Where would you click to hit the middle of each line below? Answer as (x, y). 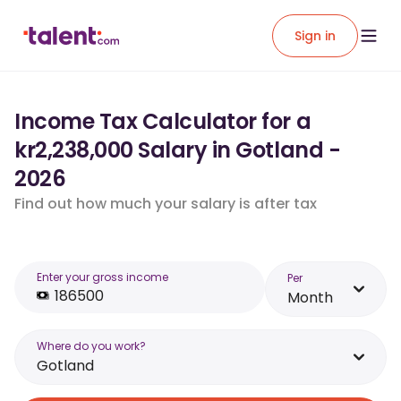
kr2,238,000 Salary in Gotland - (178, 150)
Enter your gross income (102, 277)
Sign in (315, 35)
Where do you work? (91, 346)
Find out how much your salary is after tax (166, 204)
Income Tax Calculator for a (163, 121)
